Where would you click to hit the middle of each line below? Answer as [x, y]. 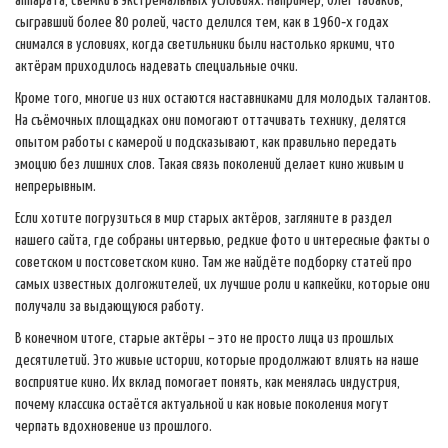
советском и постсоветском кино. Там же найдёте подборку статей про [213, 262]
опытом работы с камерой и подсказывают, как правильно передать [206, 142]
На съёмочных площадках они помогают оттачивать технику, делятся [210, 120]
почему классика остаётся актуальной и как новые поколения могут [202, 404]
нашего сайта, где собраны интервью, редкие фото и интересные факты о [222, 240]
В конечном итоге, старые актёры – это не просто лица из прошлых [204, 338]
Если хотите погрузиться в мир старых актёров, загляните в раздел [203, 218]
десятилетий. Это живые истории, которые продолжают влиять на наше [217, 360]
